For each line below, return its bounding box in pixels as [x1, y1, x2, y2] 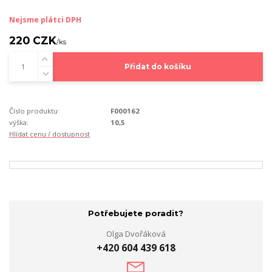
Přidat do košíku [124, 62, 191, 72]
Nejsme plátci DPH [9, 15, 81, 25]
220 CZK [9, 34, 56, 47]
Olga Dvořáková [106, 228, 166, 239]
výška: [9, 118, 29, 127]
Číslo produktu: [9, 106, 59, 116]
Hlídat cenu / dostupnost [9, 129, 90, 139]
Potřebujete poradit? [88, 208, 184, 219]
